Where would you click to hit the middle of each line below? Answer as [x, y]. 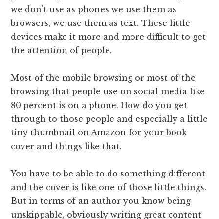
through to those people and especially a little [109, 119]
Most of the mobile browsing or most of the [103, 78]
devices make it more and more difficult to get [109, 37]
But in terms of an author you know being [101, 201]
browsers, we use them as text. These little [101, 23]
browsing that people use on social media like [108, 92]
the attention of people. [62, 51]
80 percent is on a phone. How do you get [99, 105]
